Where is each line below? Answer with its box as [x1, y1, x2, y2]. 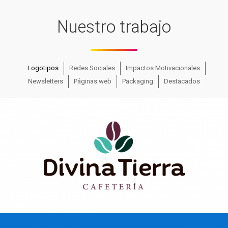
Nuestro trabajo [57, 17, 171, 37]
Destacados [164, 77, 200, 85]
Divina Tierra [93, 139, 135, 149]
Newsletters [28, 77, 63, 85]
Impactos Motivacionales [126, 64, 200, 72]
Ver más [102, 161, 126, 168]
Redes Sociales [69, 64, 115, 72]
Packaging [122, 77, 153, 85]
